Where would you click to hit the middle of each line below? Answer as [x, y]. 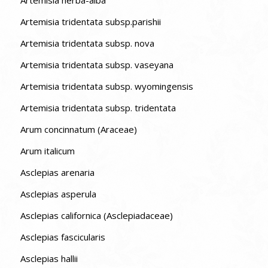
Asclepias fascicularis [63, 237]
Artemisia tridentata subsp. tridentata [155, 107]
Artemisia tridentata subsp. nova [87, 43]
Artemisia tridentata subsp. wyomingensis [106, 86]
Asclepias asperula [58, 194]
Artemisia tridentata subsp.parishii [90, 21]
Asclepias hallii [49, 258]
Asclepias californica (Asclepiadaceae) [96, 215]
